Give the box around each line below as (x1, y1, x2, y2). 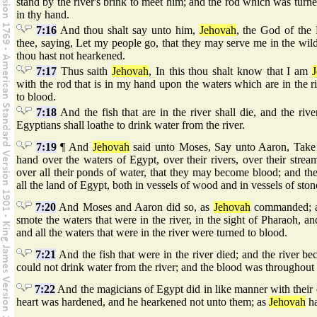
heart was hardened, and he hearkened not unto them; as (16, 296, 269, 309)
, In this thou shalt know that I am (149, 65, 312, 78)
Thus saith (56, 65, 113, 78)
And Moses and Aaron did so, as (56, 201, 214, 214)
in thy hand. (16, 8, 69, 21)
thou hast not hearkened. (16, 50, 125, 62)
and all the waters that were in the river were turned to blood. (16, 226, 287, 239)
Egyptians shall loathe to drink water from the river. (16, 119, 245, 132)
